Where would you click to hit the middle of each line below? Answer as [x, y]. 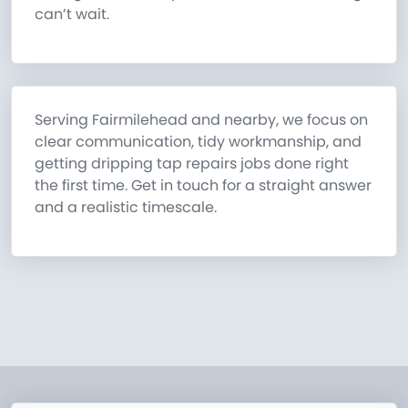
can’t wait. [72, 15]
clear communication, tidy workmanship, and [198, 142]
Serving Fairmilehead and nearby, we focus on [201, 120]
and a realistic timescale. [126, 208]
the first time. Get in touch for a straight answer [203, 186]
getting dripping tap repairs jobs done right [192, 164]
